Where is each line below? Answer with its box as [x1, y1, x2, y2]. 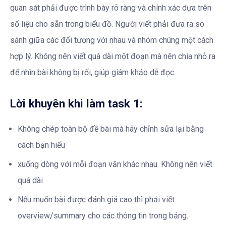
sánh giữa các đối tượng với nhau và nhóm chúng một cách [10, 35, 213, 45]
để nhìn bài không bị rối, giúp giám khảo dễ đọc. [10, 68, 176, 78]
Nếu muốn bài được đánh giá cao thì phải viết [18, 194, 175, 204]
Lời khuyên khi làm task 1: [10, 97, 143, 110]
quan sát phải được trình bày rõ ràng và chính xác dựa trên [10, 3, 211, 13]
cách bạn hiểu [18, 140, 65, 150]
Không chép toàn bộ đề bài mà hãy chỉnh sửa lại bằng [18, 124, 204, 134]
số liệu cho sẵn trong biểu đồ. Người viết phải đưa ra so [10, 19, 204, 29]
